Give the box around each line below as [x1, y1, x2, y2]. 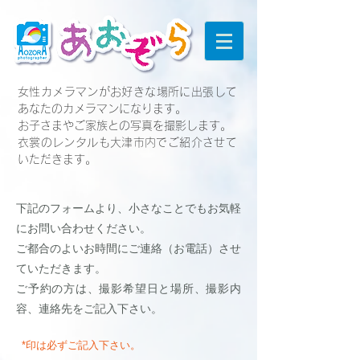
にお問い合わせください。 [16, 222, 151, 235]
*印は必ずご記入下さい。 [22, 339, 141, 351]
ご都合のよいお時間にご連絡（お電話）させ [16, 242, 241, 255]
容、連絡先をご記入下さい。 [16, 302, 162, 315]
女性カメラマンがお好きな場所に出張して [18, 86, 237, 97]
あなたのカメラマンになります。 [18, 103, 186, 114]
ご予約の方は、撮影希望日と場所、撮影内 [16, 282, 241, 295]
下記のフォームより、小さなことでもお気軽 [16, 202, 241, 215]
